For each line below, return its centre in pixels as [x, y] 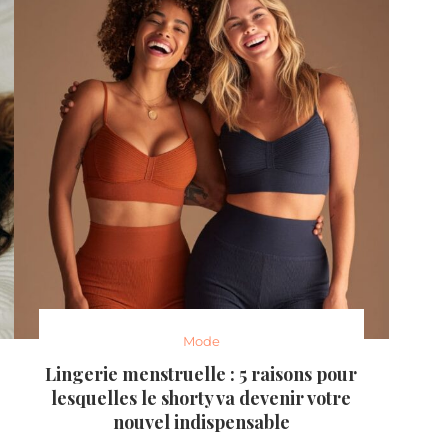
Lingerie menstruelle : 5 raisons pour [201, 374]
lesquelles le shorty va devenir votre [201, 398]
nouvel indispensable [201, 422]
